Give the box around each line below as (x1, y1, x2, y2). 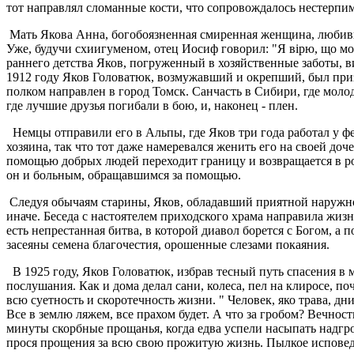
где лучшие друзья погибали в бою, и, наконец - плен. (6, 99, 298, 113)
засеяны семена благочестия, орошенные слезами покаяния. (6, 238, 330, 252)
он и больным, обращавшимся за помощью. (6, 168, 241, 183)
